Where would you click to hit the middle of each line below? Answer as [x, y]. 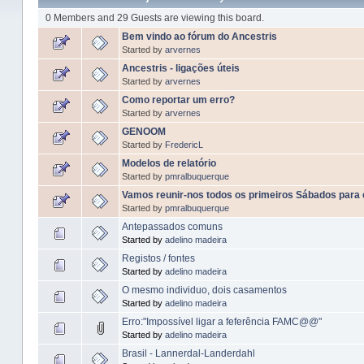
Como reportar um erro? [178, 100]
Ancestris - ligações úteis [180, 68]
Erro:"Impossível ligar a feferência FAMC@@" [221, 321]
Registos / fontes [158, 258]
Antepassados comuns [172, 226]
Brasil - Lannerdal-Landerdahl [188, 353]
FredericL [184, 144]
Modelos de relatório [169, 163]
